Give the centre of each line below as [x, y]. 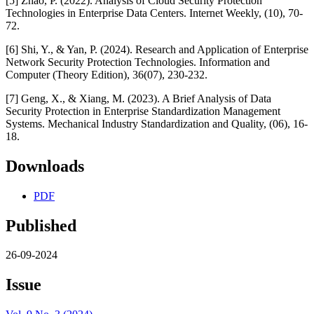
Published [41, 225]
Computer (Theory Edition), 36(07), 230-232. [107, 74]
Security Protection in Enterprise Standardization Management [143, 111]
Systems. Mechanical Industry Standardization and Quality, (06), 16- [157, 123]
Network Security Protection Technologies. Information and [138, 62]
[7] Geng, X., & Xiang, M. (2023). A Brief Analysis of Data [138, 98]
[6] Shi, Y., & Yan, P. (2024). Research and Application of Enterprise [157, 49]
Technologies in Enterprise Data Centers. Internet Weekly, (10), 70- [154, 13]
